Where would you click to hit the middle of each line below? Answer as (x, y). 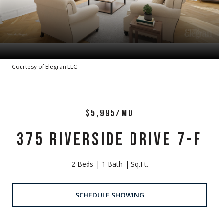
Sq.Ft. (139, 164)
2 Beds (82, 164)
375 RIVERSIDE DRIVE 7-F (109, 140)
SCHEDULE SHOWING (109, 195)
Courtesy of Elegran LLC (44, 67)
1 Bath (112, 164)
